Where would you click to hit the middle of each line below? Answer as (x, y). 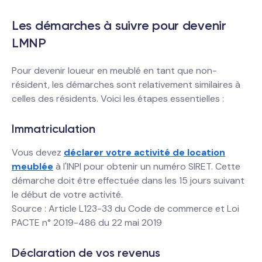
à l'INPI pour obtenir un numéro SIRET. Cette (147, 166)
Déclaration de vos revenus (86, 253)
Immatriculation (54, 129)
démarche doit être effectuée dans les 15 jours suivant (128, 180)
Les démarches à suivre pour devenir (119, 25)
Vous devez (38, 152)
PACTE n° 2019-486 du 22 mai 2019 (87, 223)
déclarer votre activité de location (144, 152)
